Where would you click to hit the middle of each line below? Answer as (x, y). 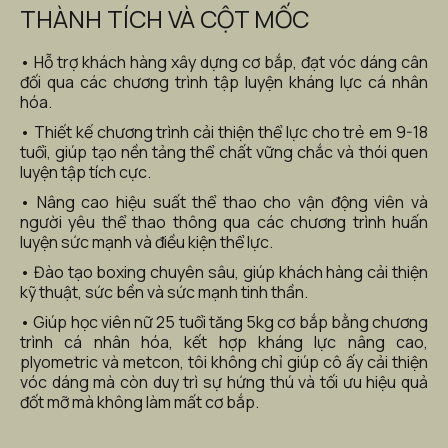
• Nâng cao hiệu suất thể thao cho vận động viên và (224, 202)
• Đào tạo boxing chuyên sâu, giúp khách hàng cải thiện (224, 272)
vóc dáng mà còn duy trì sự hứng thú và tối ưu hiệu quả (224, 382)
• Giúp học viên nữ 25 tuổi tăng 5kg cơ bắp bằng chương (224, 322)
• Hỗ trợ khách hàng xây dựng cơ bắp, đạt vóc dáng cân (224, 62)
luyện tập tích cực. (85, 172)
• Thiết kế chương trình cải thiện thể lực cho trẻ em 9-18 (224, 132)
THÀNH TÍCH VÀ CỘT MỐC (164, 18)
